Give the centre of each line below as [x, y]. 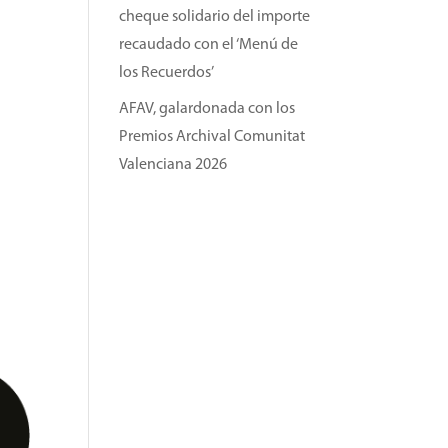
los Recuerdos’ [167, 73]
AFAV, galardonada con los [207, 109]
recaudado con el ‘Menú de [209, 45]
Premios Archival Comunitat [212, 137]
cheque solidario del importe [215, 17]
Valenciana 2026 [173, 165]
